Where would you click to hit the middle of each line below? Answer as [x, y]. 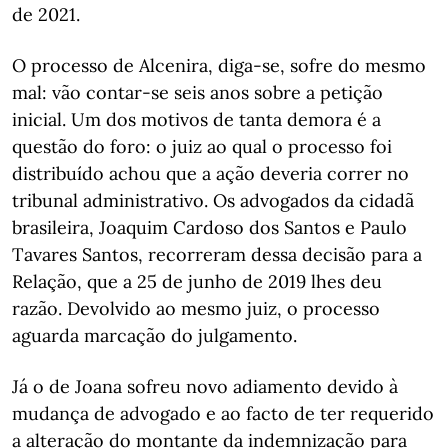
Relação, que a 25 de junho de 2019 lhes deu [197, 281]
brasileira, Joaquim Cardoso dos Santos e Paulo [209, 227]
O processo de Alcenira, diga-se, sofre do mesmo [219, 65]
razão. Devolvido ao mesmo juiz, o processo [196, 308]
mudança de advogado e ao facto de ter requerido [223, 413]
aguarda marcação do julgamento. [154, 335]
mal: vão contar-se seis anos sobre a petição [197, 92]
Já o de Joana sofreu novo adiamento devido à [205, 386]
